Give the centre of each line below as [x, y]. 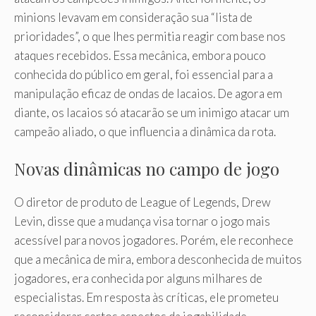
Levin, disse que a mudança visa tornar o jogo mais [142, 221]
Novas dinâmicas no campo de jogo [147, 169]
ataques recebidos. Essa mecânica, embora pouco [140, 55]
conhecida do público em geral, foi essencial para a [144, 74]
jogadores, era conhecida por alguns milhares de [138, 279]
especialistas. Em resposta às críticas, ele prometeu [146, 298]
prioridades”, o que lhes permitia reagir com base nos [150, 36]
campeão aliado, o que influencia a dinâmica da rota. [145, 131]
